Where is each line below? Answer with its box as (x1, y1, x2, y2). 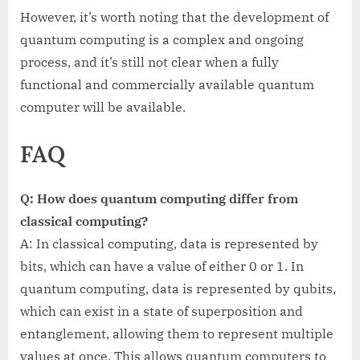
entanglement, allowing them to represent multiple (20, 325, 333, 342)
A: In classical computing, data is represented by (20, 235, 318, 252)
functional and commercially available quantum (20, 76, 314, 92)
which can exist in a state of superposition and (20, 303, 303, 320)
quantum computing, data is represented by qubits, (20, 280, 336, 297)
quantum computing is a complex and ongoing (20, 31, 304, 47)
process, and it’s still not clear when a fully (20, 53, 279, 70)
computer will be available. (20, 98, 186, 115)
